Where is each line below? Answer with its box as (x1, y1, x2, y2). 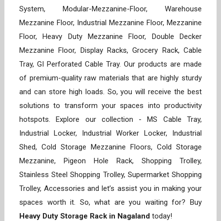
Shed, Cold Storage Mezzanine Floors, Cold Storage (19, 143, 202, 152)
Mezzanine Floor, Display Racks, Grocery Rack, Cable (19, 46, 202, 55)
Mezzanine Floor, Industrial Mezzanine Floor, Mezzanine (19, 18, 202, 28)
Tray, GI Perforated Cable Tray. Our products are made (19, 60, 202, 69)
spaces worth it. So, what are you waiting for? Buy (19, 198, 202, 207)
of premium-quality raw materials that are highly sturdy (19, 74, 202, 83)
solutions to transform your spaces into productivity (19, 101, 202, 110)
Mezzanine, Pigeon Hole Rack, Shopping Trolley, (19, 156, 202, 166)
